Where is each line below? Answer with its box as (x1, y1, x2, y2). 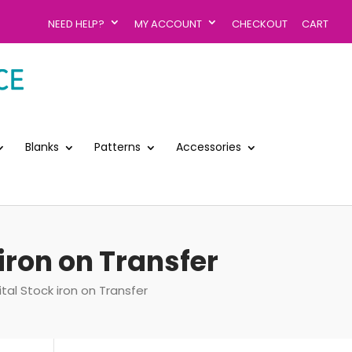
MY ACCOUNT (134, 16, 202, 31)
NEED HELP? (48, 16, 104, 31)
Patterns (94, 138, 141, 155)
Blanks (25, 138, 59, 155)
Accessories (176, 138, 241, 155)
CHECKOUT (232, 16, 288, 31)
